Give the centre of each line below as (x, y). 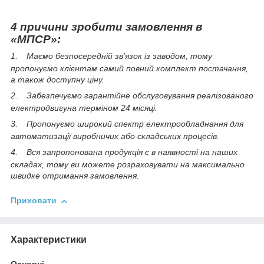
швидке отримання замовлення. (75, 176)
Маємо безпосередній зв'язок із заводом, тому (119, 56)
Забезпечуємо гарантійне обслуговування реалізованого (140, 96)
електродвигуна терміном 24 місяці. (84, 108)
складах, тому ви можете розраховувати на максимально (128, 165)
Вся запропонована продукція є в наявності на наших (132, 152)
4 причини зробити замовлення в (106, 27)
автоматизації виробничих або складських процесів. (115, 136)
